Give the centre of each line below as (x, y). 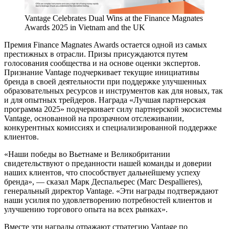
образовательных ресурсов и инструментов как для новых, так (113, 90)
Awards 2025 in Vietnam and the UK (85, 27)
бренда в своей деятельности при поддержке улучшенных (105, 81)
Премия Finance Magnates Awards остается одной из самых (106, 44)
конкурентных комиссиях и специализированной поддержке (110, 127)
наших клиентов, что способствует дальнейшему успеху (102, 172)
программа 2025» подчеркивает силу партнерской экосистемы (113, 109)
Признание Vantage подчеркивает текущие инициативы (102, 72)
